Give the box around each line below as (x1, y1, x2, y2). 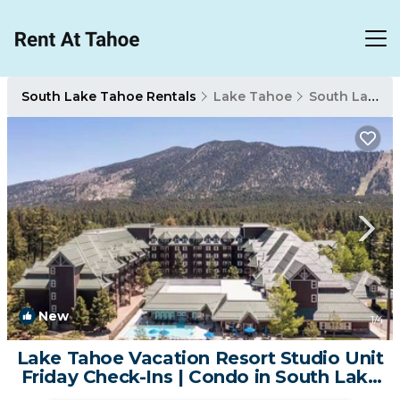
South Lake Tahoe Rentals (21, 88, 200, 104)
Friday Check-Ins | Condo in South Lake (21, 366, 379, 387)
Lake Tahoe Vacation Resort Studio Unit (16, 347, 384, 369)
